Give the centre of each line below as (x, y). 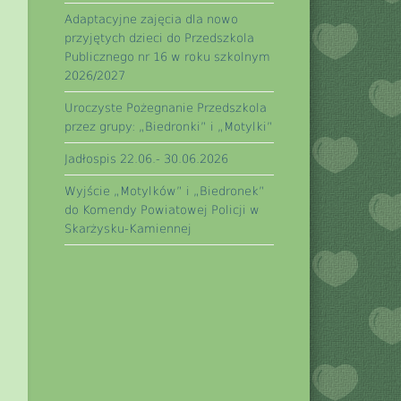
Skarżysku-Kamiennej (128, 228)
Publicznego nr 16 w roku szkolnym (168, 56)
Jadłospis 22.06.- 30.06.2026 (147, 158)
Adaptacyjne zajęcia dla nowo (152, 19)
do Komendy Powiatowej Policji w (162, 209)
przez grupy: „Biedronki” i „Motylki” (169, 126)
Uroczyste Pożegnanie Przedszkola (166, 107)
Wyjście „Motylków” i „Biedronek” (165, 191)
